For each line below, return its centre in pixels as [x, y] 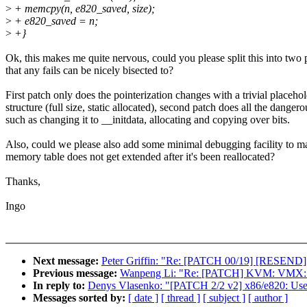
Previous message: [76, 273]
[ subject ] [224, 298]
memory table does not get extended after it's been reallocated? [140, 157]
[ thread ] [181, 298]
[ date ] [143, 298]
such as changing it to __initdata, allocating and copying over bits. [148, 120]
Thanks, [23, 182]
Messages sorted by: [81, 298]
